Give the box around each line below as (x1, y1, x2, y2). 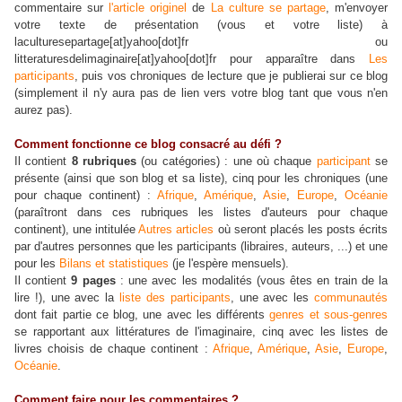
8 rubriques (71, 154, 137, 168)
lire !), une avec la (14, 291, 120, 304)
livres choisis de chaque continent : (14, 342, 213, 355)
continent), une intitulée (14, 223, 139, 236)
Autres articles (138, 223, 214, 236)
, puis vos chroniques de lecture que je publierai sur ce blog (74, 69, 388, 83)
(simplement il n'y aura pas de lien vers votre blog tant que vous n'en (14, 86, 388, 100)
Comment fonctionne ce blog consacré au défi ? (14, 137, 282, 151)
